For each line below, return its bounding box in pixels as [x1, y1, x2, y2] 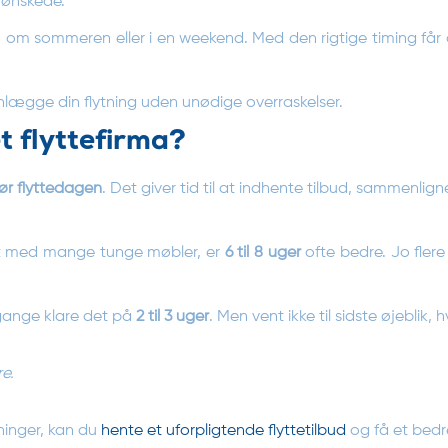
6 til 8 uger [224, 244, 301, 261]
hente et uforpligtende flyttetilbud [101, 422, 346, 439]
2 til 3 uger [136, 308, 209, 325]
